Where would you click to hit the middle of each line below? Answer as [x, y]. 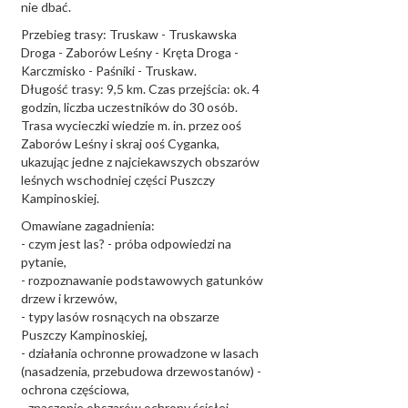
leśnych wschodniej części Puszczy [118, 180]
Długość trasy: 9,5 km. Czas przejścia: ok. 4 [140, 89]
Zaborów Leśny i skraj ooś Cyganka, [120, 143]
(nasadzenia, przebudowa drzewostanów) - [141, 371]
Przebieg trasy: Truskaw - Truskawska [129, 34]
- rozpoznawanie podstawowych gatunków [142, 280]
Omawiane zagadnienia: [88, 225]
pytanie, [44, 262]
